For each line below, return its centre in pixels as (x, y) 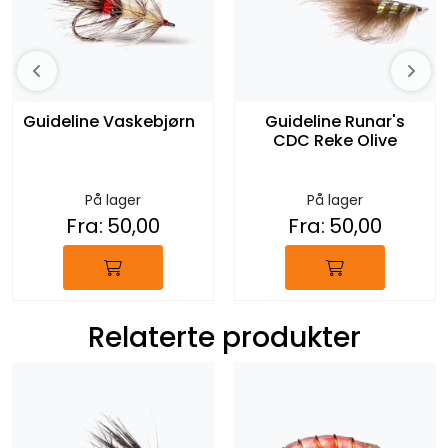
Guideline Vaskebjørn (109, 121)
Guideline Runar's (335, 121)
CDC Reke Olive (335, 140)
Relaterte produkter (224, 337)
